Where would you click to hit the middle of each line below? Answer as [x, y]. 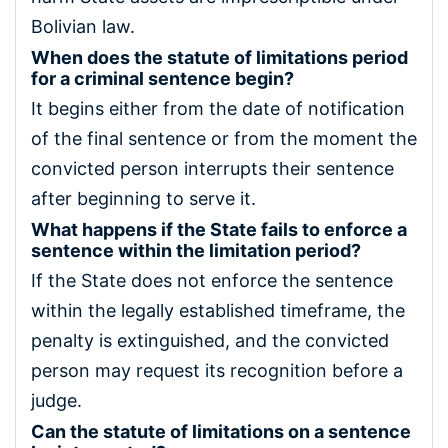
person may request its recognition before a [217, 370]
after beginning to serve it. [143, 198]
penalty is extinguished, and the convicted [210, 340]
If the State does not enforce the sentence [212, 280]
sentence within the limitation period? [196, 250]
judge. [56, 400]
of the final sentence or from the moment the [224, 138]
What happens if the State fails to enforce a [219, 229]
